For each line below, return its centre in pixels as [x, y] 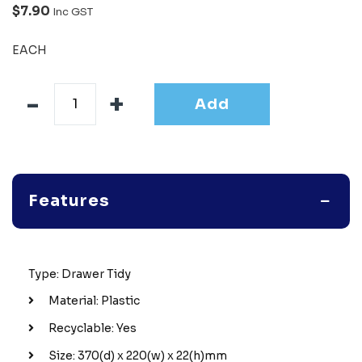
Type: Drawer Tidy [80, 274]
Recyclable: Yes [93, 328]
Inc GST [73, 11]
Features [69, 200]
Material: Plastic [94, 300]
